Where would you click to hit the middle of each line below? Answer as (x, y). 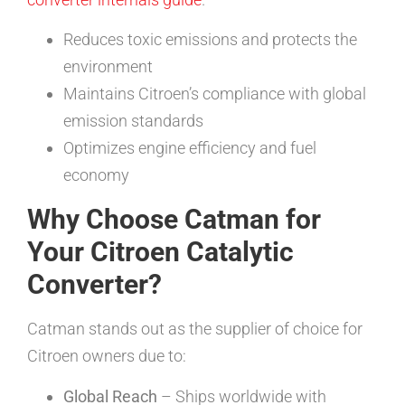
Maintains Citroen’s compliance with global (215, 94)
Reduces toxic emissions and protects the (210, 40)
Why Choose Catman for (174, 220)
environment (108, 67)
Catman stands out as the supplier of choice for (195, 329)
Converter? (94, 285)
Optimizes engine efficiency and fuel (190, 148)
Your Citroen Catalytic (160, 252)
